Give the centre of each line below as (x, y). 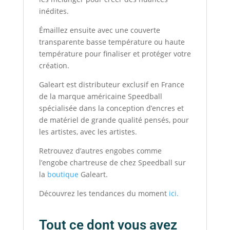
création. (54, 66)
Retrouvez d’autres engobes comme (100, 151)
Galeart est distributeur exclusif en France (111, 85)
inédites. (54, 11)
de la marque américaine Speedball (100, 97)
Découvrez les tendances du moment (103, 194)
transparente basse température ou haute (112, 42)
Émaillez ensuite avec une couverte (99, 30)
